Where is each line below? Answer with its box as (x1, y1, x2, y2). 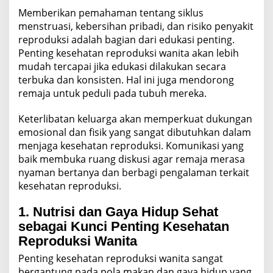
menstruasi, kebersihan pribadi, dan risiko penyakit (18, 19, 253, 33)
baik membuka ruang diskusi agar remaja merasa (18, 152, 245, 166)
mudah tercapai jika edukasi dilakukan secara (18, 59, 226, 73)
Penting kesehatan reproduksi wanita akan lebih (18, 46, 239, 60)
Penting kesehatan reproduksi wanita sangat (18, 251, 223, 265)
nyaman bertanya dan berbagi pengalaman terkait (18, 165, 249, 179)
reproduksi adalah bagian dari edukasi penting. (18, 32, 235, 46)
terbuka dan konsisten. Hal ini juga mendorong (18, 73, 234, 87)
